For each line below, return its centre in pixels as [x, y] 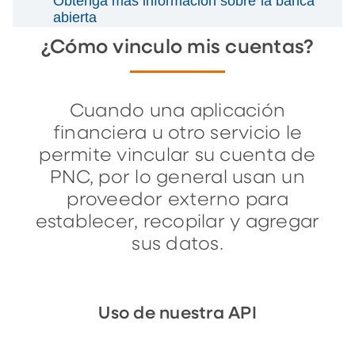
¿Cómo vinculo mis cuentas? [177, 47]
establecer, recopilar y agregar [177, 222]
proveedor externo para [177, 200]
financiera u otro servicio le [177, 133]
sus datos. [177, 244]
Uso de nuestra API [177, 313]
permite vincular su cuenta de [177, 155]
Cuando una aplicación [177, 111]
